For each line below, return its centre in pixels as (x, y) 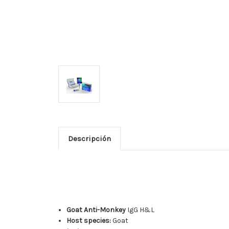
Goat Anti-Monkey (96, 210)
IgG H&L (140, 210)
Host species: (89, 220)
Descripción (89, 138)
